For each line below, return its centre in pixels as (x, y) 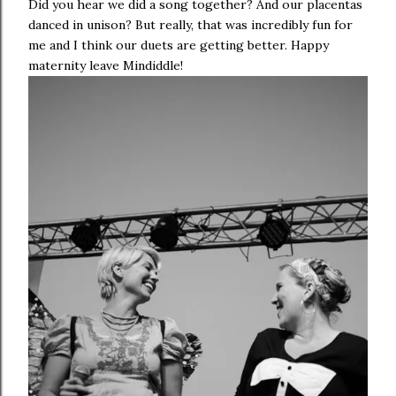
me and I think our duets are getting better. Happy (179, 46)
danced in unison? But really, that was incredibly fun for (190, 25)
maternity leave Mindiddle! (106, 66)
